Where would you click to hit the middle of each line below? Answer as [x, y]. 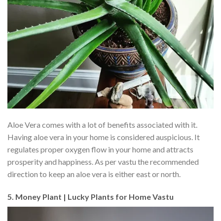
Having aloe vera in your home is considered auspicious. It [104, 137]
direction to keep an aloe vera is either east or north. [94, 174]
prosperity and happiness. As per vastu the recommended [103, 162]
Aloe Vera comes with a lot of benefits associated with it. [102, 125]
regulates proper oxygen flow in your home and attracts [100, 149]
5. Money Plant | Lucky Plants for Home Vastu [91, 197]
